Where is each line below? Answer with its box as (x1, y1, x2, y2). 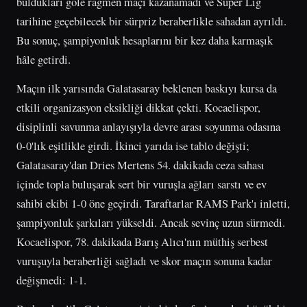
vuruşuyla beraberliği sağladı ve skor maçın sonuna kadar (16, 252, 272, 269)
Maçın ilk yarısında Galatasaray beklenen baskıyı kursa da (16, 79, 277, 96)
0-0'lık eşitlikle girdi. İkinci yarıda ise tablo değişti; (16, 137, 249, 153)
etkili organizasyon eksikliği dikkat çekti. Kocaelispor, (16, 99, 260, 115)
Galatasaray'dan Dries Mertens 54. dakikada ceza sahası (16, 156, 265, 173)
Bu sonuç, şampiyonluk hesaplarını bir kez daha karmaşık (16, 32, 273, 48)
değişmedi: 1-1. (16, 271, 86, 288)
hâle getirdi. (16, 51, 71, 67)
